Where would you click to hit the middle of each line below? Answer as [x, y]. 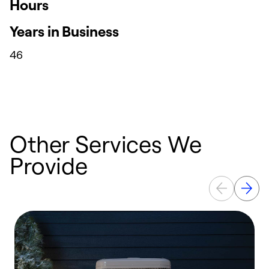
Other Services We [106, 144]
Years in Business [64, 32]
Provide [49, 165]
